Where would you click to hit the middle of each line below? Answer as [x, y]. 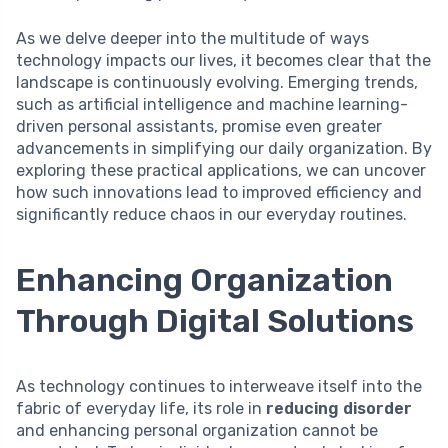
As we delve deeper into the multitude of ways [192, 39]
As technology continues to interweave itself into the [219, 387]
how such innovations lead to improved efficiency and [219, 193]
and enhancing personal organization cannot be [197, 431]
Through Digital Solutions [215, 321]
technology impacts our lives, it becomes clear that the [223, 61]
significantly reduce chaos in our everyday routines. [211, 215]
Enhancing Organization [204, 280]
